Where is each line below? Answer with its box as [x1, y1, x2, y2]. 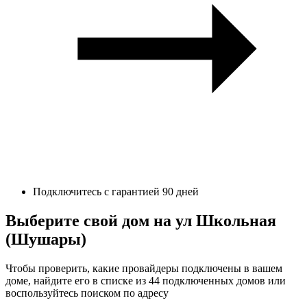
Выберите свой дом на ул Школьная [5, 211, 276, 230]
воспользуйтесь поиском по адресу [5, 286, 169, 299]
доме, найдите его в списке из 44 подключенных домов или [5, 274, 286, 286]
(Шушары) [5, 230, 86, 248]
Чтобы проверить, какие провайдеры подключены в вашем [5, 262, 282, 274]
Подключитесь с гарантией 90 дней [33, 185, 199, 197]
